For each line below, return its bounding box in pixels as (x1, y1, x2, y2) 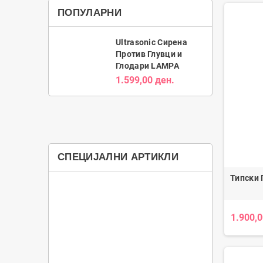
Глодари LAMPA (116, 61, 179, 71)
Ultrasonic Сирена (116, 38, 187, 48)
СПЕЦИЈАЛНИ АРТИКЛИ (58, 151, 179, 163)
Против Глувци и (116, 49, 183, 59)
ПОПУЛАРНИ (58, 7, 122, 18)
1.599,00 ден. (116, 75, 175, 86)
